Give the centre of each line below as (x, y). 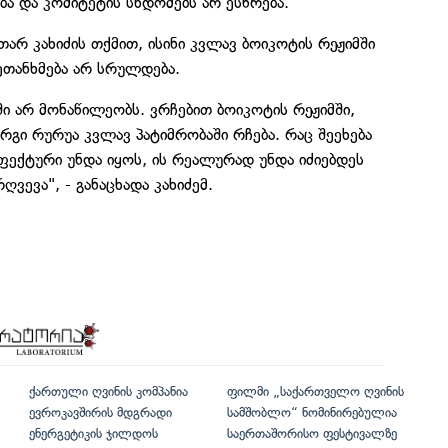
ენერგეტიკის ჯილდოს (93, 433)
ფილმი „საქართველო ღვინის (315, 391)
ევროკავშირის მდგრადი (100, 412)
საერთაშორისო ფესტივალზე (311, 433)
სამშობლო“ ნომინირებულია (311, 412)
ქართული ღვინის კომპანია (108, 391)
